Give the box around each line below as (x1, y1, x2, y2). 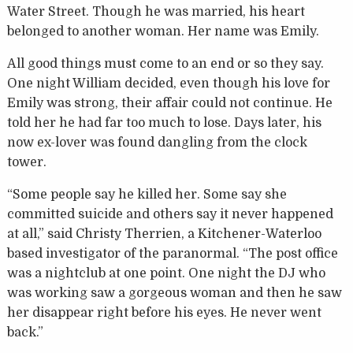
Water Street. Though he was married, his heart (6, 5, 305, 20)
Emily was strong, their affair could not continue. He (6, 96, 333, 111)
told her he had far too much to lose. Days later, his (6, 116, 321, 131)
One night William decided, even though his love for (6, 76, 330, 91)
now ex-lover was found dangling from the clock (6, 136, 307, 150)
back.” (6, 325, 43, 340)
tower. (6, 155, 46, 170)
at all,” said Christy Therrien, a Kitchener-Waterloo (6, 227, 321, 242)
